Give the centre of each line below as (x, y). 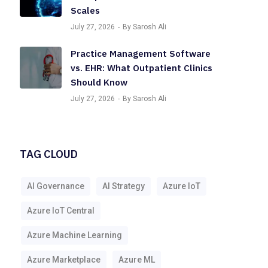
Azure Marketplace (64, 260)
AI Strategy (124, 186)
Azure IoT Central (61, 211)
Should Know (99, 82)
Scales (86, 10)
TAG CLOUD (49, 154)
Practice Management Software (141, 54)
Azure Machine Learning (75, 235)
